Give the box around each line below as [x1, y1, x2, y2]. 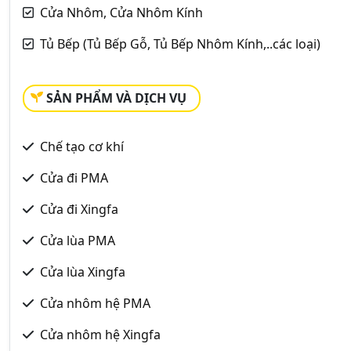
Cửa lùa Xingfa [40, 262, 125, 280]
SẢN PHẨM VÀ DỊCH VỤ [46, 89, 186, 107]
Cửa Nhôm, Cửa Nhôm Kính [40, 3, 203, 21]
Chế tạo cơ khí [40, 137, 124, 155]
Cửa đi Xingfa [40, 200, 118, 218]
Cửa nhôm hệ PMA [40, 294, 150, 312]
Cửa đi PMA [40, 168, 108, 186]
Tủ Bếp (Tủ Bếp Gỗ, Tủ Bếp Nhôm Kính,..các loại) [40, 34, 320, 52]
